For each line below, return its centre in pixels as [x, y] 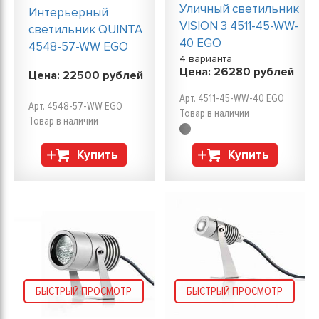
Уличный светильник [239, 9]
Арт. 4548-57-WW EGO [75, 106]
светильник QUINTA [85, 30]
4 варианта [208, 59]
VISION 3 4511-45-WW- [239, 26]
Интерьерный [68, 13]
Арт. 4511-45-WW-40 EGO [231, 98]
